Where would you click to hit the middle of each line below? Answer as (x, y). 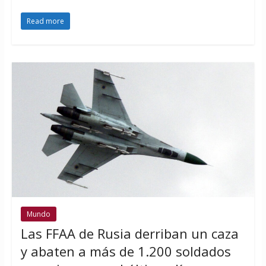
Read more (45, 21)
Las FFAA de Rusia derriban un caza (129, 234)
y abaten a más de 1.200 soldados (126, 251)
